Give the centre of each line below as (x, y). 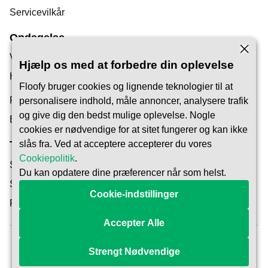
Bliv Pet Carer (39, 120)
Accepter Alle (134, 223)
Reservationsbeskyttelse (62, 203)
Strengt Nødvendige (134, 252)
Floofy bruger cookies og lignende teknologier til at (126, 86)
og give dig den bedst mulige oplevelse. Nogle (117, 115)
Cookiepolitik (47, 158)
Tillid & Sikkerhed (55, 145)
